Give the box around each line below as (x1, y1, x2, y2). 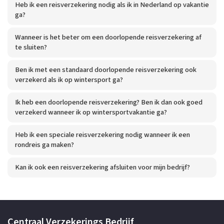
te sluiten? (15, 42, 47, 52)
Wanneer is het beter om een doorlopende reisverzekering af (15, 32, 201, 42)
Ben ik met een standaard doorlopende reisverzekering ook (15, 64, 196, 75)
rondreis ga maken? (15, 139, 74, 150)
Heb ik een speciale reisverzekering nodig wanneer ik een (15, 129, 190, 140)
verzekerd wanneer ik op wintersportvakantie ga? (15, 107, 167, 117)
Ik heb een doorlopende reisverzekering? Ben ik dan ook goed (15, 97, 202, 107)
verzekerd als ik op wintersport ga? (15, 74, 123, 85)
